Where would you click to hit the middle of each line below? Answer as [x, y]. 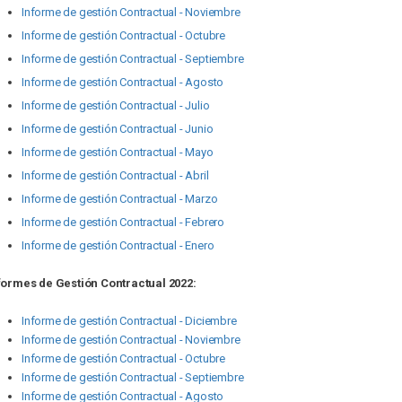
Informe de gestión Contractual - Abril [115, 175]
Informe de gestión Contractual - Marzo [120, 199]
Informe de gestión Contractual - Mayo [118, 152]
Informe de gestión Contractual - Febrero [123, 222]
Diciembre [211, 321]
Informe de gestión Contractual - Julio [116, 105]
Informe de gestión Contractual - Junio [118, 129]
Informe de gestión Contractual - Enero [118, 245]
